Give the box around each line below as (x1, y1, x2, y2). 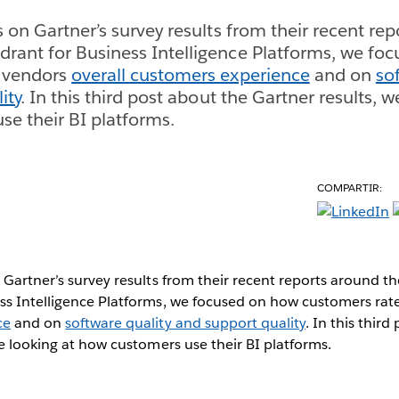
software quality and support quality (65, 313, 305, 332)
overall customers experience (71, 62, 310, 86)
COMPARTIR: (316, 179, 383, 195)
